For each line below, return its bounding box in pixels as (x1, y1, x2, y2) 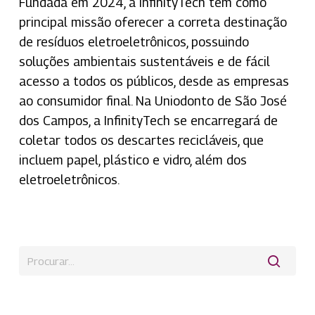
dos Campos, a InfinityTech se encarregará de (18, 112, 278, 128)
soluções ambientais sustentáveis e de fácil (18, 53, 270, 69)
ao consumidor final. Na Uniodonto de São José (18, 93, 287, 108)
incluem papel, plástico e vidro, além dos (18, 152, 247, 167)
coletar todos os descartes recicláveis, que (18, 132, 264, 148)
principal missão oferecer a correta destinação (18, 14, 287, 30)
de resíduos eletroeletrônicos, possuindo (18, 34, 249, 49)
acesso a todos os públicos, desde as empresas (18, 73, 289, 89)
